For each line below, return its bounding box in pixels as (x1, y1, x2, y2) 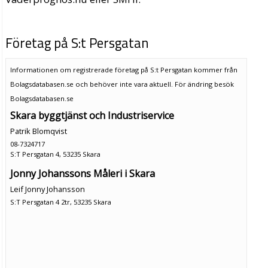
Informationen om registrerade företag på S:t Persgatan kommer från (10, 65, 237, 74)
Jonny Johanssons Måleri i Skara (10, 166, 155, 180)
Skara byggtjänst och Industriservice (10, 108, 174, 122)
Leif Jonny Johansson (10, 183, 85, 194)
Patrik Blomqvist (10, 125, 67, 136)
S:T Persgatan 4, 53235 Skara (10, 149, 100, 159)
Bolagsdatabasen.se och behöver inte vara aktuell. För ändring (10, 79, 214, 89)
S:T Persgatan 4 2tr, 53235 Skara (10, 197, 111, 206)
